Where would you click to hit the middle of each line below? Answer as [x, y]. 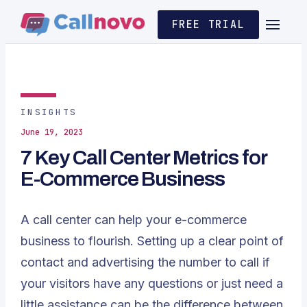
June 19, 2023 [52, 132]
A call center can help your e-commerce [134, 220]
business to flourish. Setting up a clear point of [152, 241]
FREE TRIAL [208, 25]
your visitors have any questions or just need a [152, 283]
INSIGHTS [49, 112]
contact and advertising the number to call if [145, 262]
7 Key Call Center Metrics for [144, 158]
